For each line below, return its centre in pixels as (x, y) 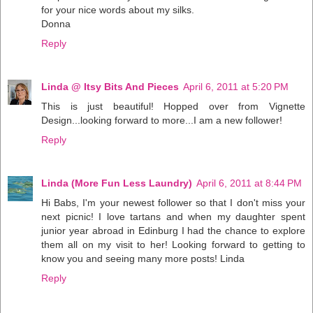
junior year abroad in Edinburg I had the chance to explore (173, 231)
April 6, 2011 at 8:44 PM (249, 183)
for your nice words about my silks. (118, 10)
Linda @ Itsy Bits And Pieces (110, 87)
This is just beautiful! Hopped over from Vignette (173, 107)
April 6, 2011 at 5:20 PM (236, 87)
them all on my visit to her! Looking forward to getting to (173, 245)
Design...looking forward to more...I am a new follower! (162, 121)
